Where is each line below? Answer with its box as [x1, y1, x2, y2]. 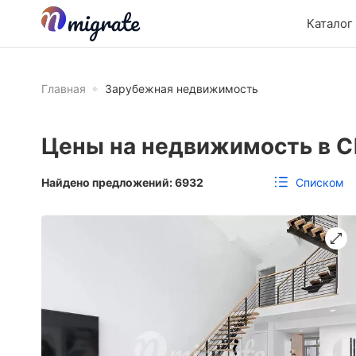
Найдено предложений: [41, 175, 175, 189]
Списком [296, 175, 344, 189]
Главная [41, 82, 86, 95]
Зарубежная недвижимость [105, 82, 258, 95]
